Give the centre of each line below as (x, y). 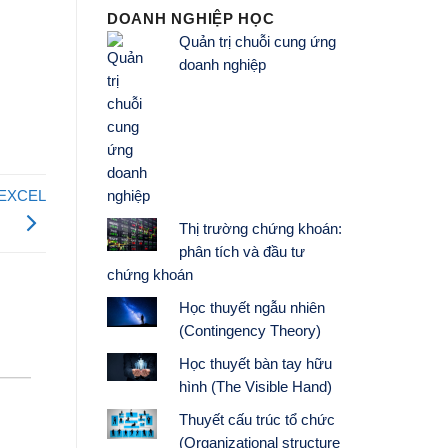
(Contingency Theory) (249, 331)
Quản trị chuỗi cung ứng (257, 42)
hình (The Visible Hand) (255, 387)
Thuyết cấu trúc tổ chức (256, 420)
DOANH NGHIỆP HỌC (191, 19)
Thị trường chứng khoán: (260, 229)
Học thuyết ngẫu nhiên (251, 308)
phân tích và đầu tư (241, 252)
